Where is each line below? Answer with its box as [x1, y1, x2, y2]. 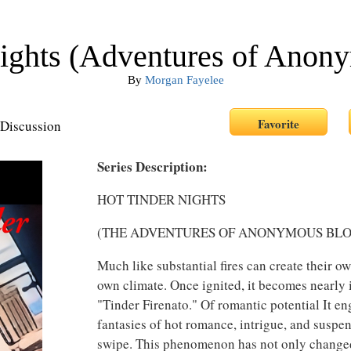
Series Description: [97, 157, 208, 176]
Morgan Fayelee [144, 74, 224, 86]
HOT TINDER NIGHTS [97, 190, 230, 208]
